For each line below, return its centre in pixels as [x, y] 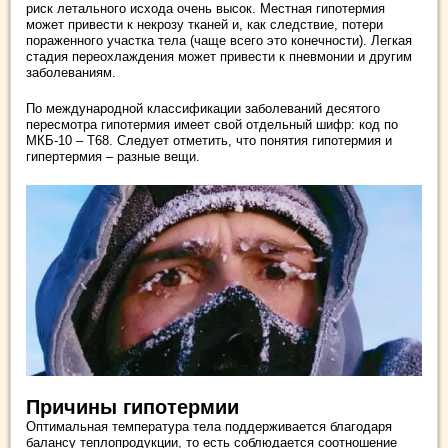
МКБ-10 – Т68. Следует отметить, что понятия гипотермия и [209, 140]
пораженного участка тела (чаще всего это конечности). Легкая [219, 40]
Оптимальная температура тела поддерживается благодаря [209, 426]
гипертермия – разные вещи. [113, 156]
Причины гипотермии [132, 406]
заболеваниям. [71, 72]
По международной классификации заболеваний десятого [203, 108]
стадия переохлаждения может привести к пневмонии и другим [219, 56]
